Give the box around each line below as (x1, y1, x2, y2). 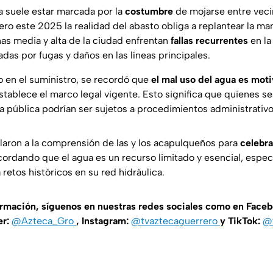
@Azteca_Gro (12, 215, 76, 227)
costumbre (125, 5, 173, 18)
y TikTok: (220, 215, 263, 227)
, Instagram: (76, 215, 131, 227)
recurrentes (196, 35, 248, 47)
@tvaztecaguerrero (131, 215, 220, 227)
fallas (171, 35, 193, 47)
